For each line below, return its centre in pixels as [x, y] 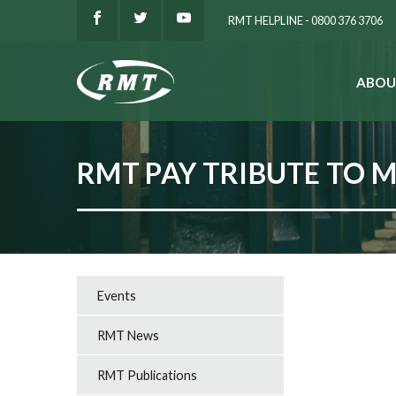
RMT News [129, 335]
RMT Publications [148, 375]
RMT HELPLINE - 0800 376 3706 [305, 20]
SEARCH [211, 88]
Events [117, 295]
